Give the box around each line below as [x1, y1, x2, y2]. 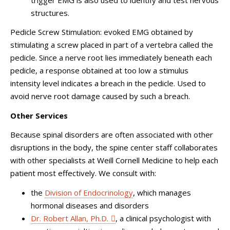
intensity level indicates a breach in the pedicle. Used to [10, 78, 206, 88]
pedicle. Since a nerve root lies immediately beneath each [10, 52, 212, 63]
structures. [31, 7, 69, 18]
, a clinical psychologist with [116, 213, 211, 223]
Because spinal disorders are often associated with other [10, 129, 213, 140]
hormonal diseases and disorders [31, 200, 149, 210]
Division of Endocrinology [45, 187, 133, 198]
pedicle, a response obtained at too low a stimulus [10, 65, 188, 75]
